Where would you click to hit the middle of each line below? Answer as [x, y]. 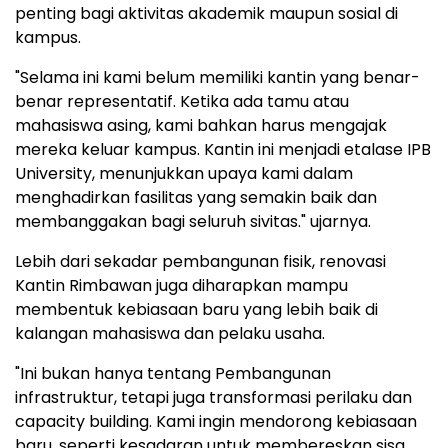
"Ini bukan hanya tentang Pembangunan [173, 374]
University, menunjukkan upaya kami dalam [184, 174]
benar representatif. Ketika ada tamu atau [182, 102]
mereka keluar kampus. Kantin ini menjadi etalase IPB [223, 150]
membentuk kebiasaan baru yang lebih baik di [196, 310]
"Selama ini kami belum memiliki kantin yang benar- [217, 78]
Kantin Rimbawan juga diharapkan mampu [181, 286]
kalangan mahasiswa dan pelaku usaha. [174, 334]
